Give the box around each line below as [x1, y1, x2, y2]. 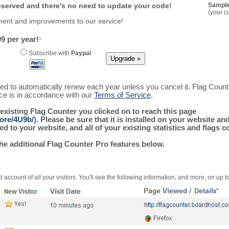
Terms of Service [94, 90, 151, 100]
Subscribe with [27, 50, 71, 57]
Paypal [71, 50, 91, 57]
